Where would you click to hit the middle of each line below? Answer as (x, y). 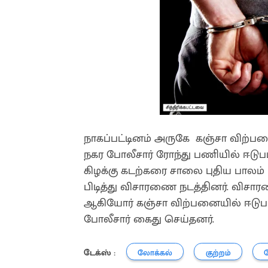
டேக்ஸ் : (100, 252)
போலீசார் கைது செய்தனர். (149, 219)
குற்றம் (218, 253)
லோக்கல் (155, 253)
